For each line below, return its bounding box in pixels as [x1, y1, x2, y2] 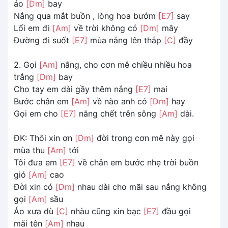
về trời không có [71, 22, 140, 33]
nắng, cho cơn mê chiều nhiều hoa [58, 59, 192, 70]
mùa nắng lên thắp [88, 35, 164, 45]
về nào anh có [90, 96, 150, 106]
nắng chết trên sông [76, 108, 159, 119]
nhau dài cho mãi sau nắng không [75, 181, 207, 192]
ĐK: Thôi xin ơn [14, 132, 75, 143]
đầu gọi [159, 206, 191, 216]
